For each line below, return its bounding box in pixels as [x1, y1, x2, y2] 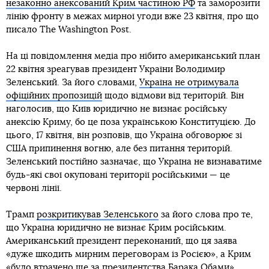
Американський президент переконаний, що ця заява [6, 237, 237, 246]
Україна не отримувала [139, 78, 239, 87]
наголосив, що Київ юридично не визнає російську [6, 104, 227, 113]
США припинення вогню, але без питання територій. [6, 144, 232, 153]
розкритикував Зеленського [37, 210, 159, 219]
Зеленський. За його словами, [6, 78, 139, 87]
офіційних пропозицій [6, 91, 102, 100]
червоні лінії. [6, 184, 62, 193]
